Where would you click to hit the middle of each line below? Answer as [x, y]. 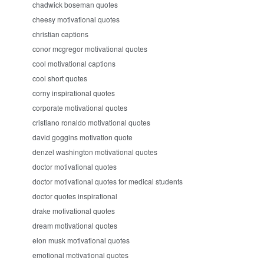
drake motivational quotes [74, 211]
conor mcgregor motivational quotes [90, 49]
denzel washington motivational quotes [95, 152]
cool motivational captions [74, 63]
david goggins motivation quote [82, 137]
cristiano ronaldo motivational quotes [91, 122]
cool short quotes [60, 78]
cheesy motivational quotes [76, 19]
